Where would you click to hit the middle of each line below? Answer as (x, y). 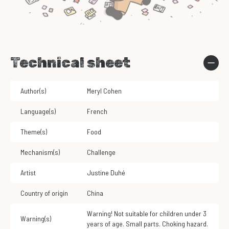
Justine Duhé (108, 173)
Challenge (103, 152)
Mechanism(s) (40, 152)
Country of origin (44, 193)
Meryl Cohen (106, 91)
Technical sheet (70, 63)
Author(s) (33, 91)
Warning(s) (36, 219)
